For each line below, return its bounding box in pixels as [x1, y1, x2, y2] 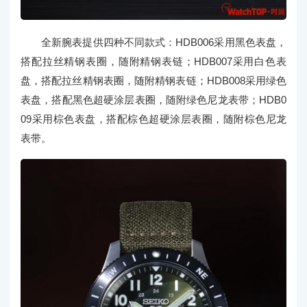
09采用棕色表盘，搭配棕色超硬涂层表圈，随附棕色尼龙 [21, 113, 286, 125]
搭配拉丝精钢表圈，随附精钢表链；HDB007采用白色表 [21, 56, 286, 68]
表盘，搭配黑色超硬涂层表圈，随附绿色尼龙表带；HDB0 [21, 94, 286, 106]
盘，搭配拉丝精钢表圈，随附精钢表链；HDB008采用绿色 [21, 75, 286, 87]
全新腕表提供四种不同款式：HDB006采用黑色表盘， [41, 36, 286, 49]
